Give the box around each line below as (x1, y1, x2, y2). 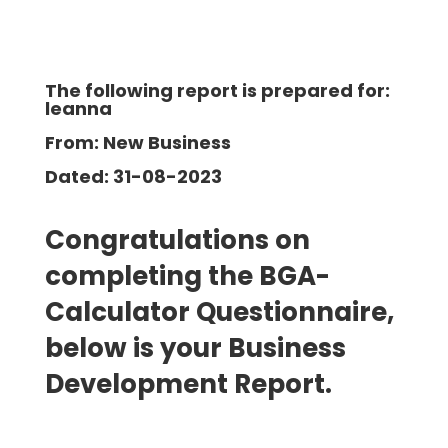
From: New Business (44, 129, 231, 155)
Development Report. (44, 365, 332, 402)
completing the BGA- (44, 257, 330, 294)
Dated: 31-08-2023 (44, 163, 222, 189)
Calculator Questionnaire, (44, 293, 394, 330)
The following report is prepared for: (44, 77, 390, 103)
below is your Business (44, 329, 346, 366)
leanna (44, 95, 112, 121)
